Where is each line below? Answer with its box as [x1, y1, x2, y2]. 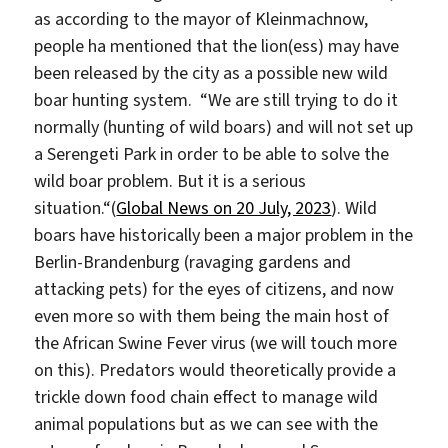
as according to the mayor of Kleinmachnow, [34, 6, 369, 31]
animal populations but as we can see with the [34, 411, 379, 436]
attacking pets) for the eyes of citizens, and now [34, 276, 395, 301]
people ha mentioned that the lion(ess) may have [34, 33, 400, 58]
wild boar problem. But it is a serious [34, 168, 307, 193]
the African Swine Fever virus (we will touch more [34, 330, 398, 355]
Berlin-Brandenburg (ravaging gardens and [34, 249, 352, 274]
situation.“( [34, 195, 117, 220]
